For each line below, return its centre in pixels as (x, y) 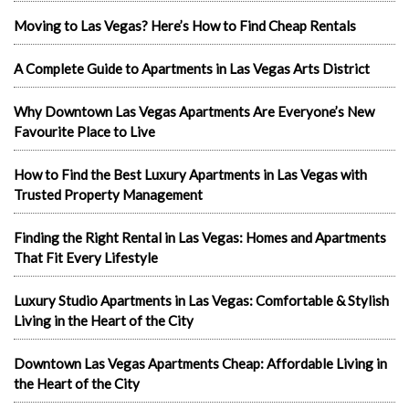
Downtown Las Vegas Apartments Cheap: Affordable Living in (200, 363)
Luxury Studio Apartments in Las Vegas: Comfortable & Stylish (201, 300)
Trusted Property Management (108, 194)
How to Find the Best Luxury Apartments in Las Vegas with (190, 174)
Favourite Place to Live (84, 131)
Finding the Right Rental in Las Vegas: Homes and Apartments (200, 237)
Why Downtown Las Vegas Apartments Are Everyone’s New (194, 111)
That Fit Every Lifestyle (86, 257)
